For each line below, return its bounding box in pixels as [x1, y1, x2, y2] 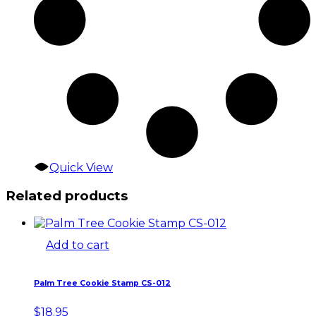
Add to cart [46, 238, 109, 253]
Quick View [49, 161, 114, 174]
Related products [6, 187, 128, 204]
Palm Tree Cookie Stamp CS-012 [34, 279, 171, 288]
